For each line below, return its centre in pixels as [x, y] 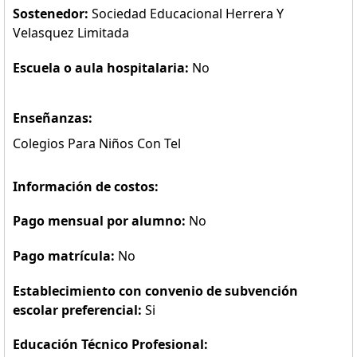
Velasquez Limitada [71, 33]
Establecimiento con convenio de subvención [155, 291]
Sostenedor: [52, 14]
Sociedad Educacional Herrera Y [188, 14]
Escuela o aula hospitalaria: [102, 68]
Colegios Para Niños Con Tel [97, 143]
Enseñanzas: [53, 118]
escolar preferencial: [79, 310]
